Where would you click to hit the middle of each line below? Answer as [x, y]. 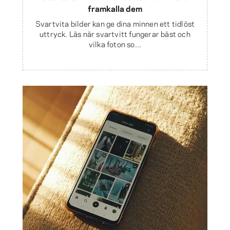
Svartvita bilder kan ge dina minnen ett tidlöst [115, 23]
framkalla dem [115, 8]
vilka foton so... [115, 44]
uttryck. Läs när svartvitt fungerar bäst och [115, 34]
